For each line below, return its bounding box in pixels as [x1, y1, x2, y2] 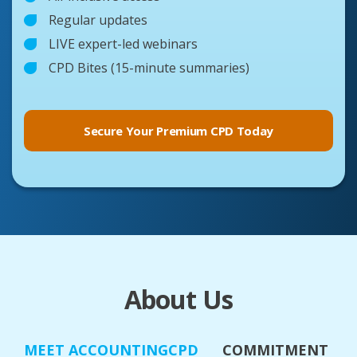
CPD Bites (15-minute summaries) [49, 58, 249, 76]
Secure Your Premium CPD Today [83, 122, 274, 139]
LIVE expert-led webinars [49, 34, 198, 53]
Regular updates [49, 10, 147, 29]
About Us [124, 281, 233, 316]
